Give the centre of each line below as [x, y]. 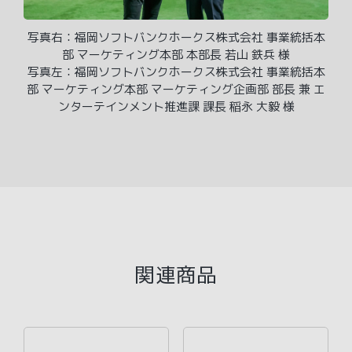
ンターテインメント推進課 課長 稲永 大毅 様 [176, 106]
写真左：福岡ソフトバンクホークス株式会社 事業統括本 [176, 71]
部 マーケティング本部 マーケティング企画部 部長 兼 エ [176, 89]
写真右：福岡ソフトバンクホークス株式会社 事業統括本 [176, 37]
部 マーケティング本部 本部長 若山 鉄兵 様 [176, 54]
